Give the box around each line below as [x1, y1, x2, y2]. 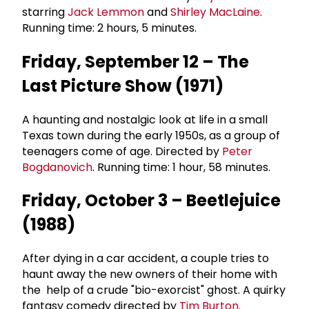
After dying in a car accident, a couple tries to [22, 250, 269, 267]
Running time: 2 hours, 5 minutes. [22, 19, 202, 36]
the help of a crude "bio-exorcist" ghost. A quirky [22, 282, 286, 299]
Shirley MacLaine [170, 3, 260, 20]
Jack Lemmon [68, 3, 144, 20]
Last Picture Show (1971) [22, 74, 231, 97]
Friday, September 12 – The [22, 50, 250, 73]
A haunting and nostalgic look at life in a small [22, 111, 268, 128]
